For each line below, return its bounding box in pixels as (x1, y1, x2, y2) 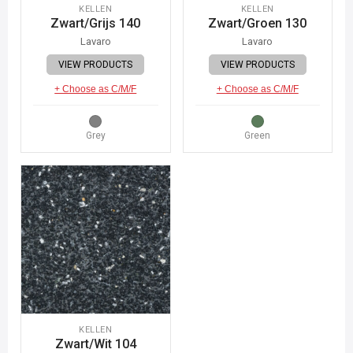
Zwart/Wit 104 (54, 336, 136, 351)
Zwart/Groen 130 (208, 15, 307, 31)
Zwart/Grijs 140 (50, 15, 141, 31)
